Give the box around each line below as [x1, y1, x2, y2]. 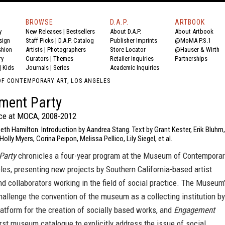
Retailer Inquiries [110, 55, 154, 62]
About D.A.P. [110, 28, 141, 35]
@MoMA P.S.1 [175, 37, 211, 44]
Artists [26, 46, 43, 53]
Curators [26, 55, 49, 62]
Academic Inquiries [110, 64, 159, 71]
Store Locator [110, 46, 146, 53]
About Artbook [175, 28, 213, 35]
